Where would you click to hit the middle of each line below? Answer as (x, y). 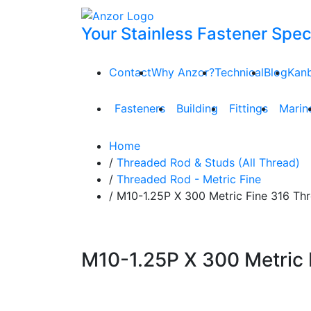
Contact (130, 72)
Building (197, 108)
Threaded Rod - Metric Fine (189, 179)
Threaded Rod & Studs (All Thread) (208, 162)
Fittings (249, 108)
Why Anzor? (183, 72)
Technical (239, 72)
